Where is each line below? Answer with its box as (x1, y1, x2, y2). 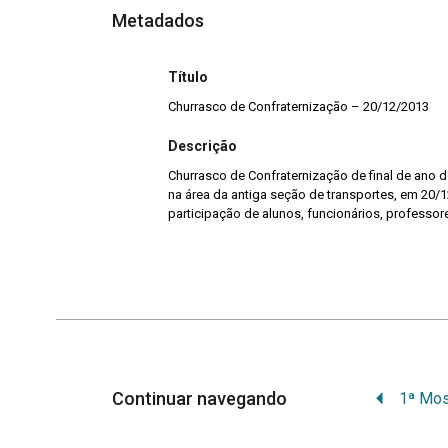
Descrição (168, 138, 237, 155)
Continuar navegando (112, 388, 291, 410)
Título (168, 68, 208, 85)
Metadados (112, 9, 204, 31)
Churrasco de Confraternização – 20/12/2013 (168, 98, 429, 114)
